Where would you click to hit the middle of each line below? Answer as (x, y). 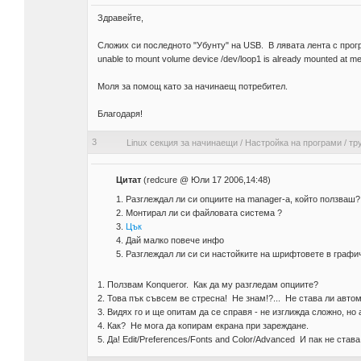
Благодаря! (120, 114)
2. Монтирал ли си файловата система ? (199, 213)
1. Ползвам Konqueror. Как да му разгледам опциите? (207, 285)
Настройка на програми (293, 143)
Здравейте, (120, 18)
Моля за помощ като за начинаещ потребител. (192, 87)
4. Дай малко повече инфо (170, 241)
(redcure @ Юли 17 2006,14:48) (205, 180)
